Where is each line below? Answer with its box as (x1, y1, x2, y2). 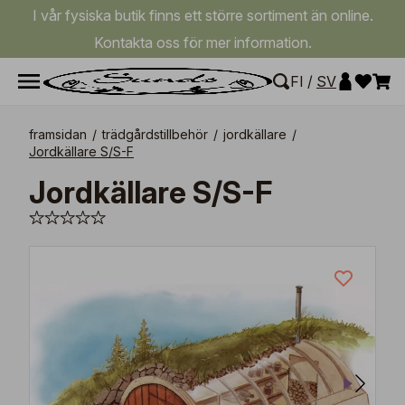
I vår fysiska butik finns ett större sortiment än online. (32, 6, 373, 24)
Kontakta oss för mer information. (93, 33, 312, 52)
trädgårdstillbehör (102, 127, 208, 142)
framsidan (29, 127, 87, 142)
